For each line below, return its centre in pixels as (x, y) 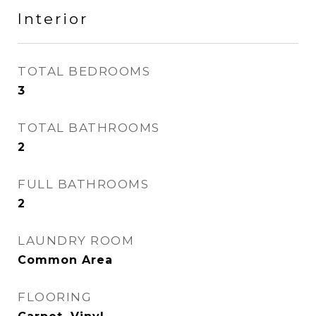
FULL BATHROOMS (83, 184)
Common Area (65, 260)
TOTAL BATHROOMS (89, 128)
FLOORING (55, 297)
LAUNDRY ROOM (76, 241)
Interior (53, 19)
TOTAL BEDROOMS (84, 71)
